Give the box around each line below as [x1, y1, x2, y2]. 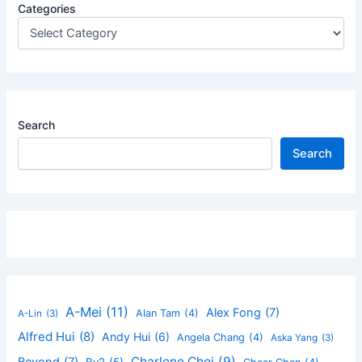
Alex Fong [206, 305, 262, 321]
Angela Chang [177, 331, 246, 344]
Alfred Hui [18, 329, 76, 345]
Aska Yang [271, 332, 318, 344]
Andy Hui [102, 330, 151, 344]
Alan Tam [136, 307, 181, 320]
